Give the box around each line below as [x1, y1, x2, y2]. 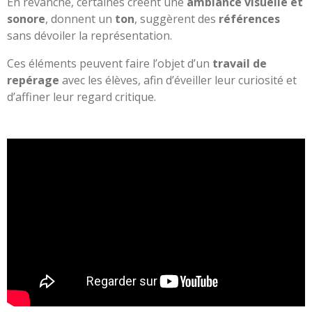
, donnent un [45, 11, 115, 27]
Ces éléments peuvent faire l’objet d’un [7, 56, 212, 72]
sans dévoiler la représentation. [7, 28, 172, 44]
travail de [212, 56, 267, 72]
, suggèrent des [134, 11, 219, 27]
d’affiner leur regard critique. [7, 89, 156, 105]
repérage [7, 72, 59, 88]
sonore [7, 11, 45, 27]
